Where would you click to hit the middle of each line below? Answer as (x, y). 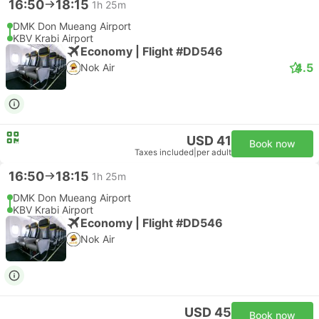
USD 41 (209, 141)
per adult (214, 152)
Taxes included (164, 152)
